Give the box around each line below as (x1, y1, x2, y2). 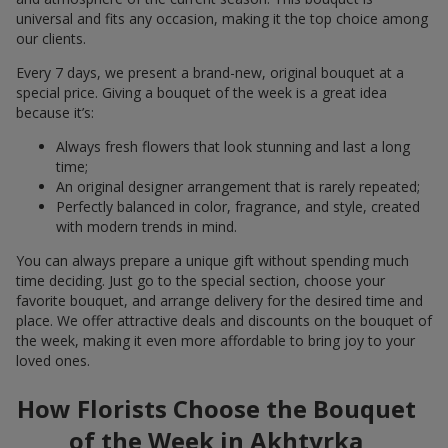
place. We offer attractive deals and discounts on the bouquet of (16, 310, 432, 330)
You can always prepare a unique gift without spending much (16, 250, 409, 270)
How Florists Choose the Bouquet (16, 391, 416, 425)
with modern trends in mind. (56, 216, 237, 236)
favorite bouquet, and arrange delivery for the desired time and (16, 290, 423, 310)
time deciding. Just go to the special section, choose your (16, 270, 385, 290)
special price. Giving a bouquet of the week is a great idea (16, 82, 387, 102)
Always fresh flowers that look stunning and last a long (56, 136, 410, 156)
